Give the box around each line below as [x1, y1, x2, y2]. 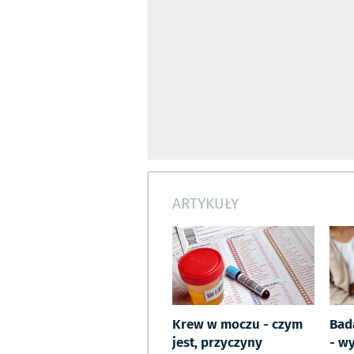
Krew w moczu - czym [172, 313, 303, 334]
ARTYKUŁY [172, 191, 239, 214]
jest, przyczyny [172, 331, 262, 352]
